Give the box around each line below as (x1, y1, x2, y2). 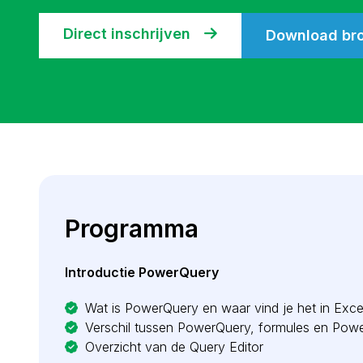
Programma (65, 214, 199, 243)
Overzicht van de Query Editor (85, 339, 263, 355)
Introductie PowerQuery (65, 264, 219, 280)
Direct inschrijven (63, 25, 194, 42)
